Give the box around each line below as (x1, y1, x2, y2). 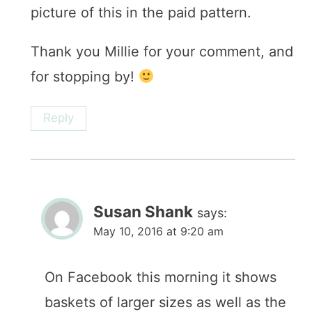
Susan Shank (93, 201, 193, 221)
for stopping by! (31, 68, 139, 86)
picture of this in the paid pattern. (31, 4, 251, 22)
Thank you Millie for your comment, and (31, 43, 293, 61)
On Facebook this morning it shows (45, 268, 276, 286)
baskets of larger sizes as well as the (45, 293, 286, 311)
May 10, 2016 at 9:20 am (93, 224, 224, 238)
